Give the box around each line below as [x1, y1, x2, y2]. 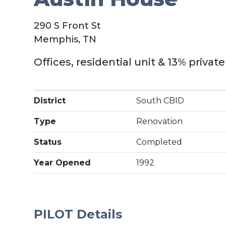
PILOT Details [34, 207, 123, 221]
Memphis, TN [34, 34, 97, 45]
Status [34, 137, 62, 147]
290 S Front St [34, 20, 101, 31]
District [34, 96, 66, 105]
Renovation [136, 117, 183, 126]
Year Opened [34, 158, 91, 167]
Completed [136, 137, 183, 147]
